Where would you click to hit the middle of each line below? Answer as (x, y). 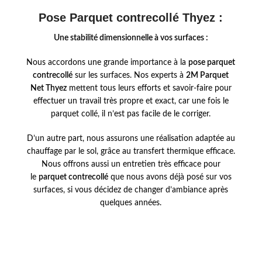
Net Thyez (48, 88)
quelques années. (131, 203)
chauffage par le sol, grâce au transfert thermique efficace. (131, 151)
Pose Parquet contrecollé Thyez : (131, 18)
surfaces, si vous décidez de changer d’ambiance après (131, 190)
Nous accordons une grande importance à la (108, 63)
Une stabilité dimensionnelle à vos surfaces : (131, 38)
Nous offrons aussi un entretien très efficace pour (131, 164)
